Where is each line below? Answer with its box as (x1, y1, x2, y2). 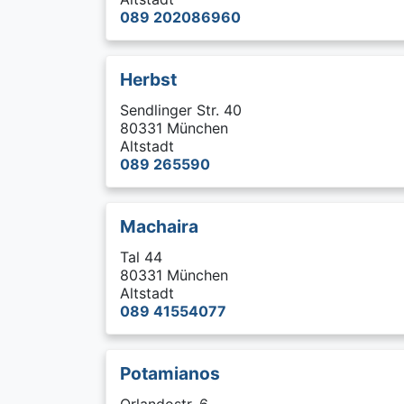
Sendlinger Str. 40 (120, 101, 242, 119)
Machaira (120, 216, 198, 237)
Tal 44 (120, 248, 162, 266)
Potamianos (120, 363, 220, 384)
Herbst (120, 69, 177, 90)
